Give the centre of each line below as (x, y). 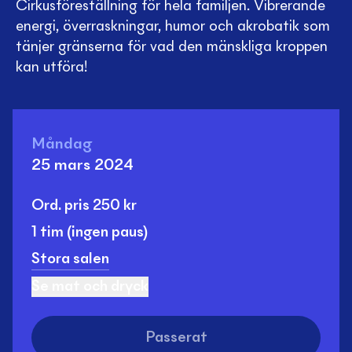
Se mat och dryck (90, 287)
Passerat (176, 338)
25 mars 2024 (82, 166)
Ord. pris (60, 206)
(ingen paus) (107, 233)
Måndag (62, 145)
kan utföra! (52, 68)
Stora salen (70, 259)
